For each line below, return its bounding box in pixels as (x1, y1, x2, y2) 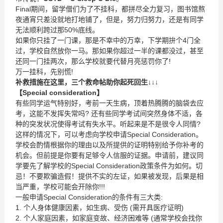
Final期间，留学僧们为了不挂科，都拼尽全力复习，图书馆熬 (15, 5, 205, 13)
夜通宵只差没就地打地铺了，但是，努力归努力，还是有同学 (15, 15, 204, 23)
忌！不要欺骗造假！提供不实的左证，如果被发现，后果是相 (15, 172, 204, 180)
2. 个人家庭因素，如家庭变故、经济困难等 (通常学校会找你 (15, 214, 202, 222)
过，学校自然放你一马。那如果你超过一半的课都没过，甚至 (15, 47, 204, 55)
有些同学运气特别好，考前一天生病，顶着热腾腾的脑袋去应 (15, 99, 204, 107)
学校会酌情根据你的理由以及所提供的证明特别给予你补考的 (15, 141, 204, 149)
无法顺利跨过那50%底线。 (15, 26, 99, 34)
